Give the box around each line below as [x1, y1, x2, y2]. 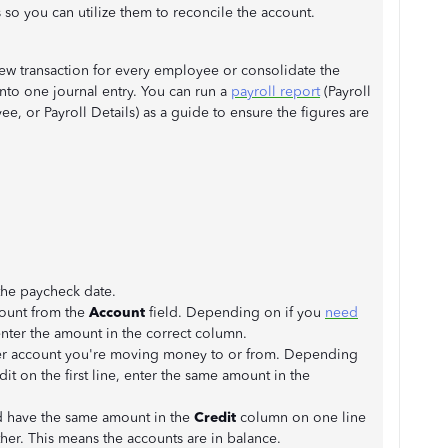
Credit [194, 408, 236, 426]
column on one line [236, 408, 366, 426]
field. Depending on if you [145, 303, 325, 321]
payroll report [231, 82, 320, 100]
